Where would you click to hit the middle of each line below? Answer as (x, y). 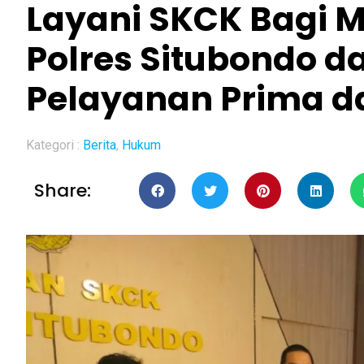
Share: (63, 190)
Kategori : (54, 145)
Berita (100, 145)
